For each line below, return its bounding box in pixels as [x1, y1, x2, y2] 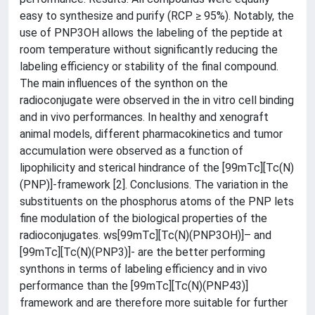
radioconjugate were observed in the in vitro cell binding [20, 93, 294, 107]
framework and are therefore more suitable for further [20, 295, 288, 309]
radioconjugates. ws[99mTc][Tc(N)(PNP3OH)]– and [20, 228, 271, 242]
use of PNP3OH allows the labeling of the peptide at [20, 25, 283, 39]
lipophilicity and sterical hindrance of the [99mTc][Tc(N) [20, 160, 294, 174]
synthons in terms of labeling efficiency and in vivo [20, 262, 267, 276]
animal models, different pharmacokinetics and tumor [20, 127, 283, 141]
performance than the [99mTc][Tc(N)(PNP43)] [20, 278, 248, 292]
